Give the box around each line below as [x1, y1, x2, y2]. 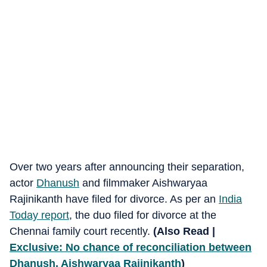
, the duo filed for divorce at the [69, 209, 216, 221]
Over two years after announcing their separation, [10, 161, 244, 173]
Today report [10, 209, 69, 221]
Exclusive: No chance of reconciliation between [10, 241, 252, 253]
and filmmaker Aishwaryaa [79, 177, 207, 189]
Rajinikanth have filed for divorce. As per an [10, 193, 219, 205]
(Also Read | [153, 225, 215, 237]
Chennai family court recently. [10, 225, 153, 237]
